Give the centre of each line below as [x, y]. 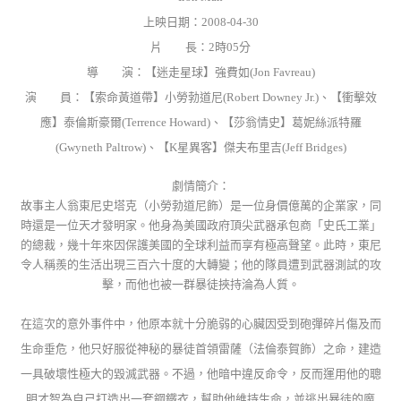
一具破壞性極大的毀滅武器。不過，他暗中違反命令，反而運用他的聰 [200, 374]
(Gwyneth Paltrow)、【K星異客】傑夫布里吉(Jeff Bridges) [200, 147]
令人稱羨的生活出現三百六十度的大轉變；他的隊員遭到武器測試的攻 [200, 264]
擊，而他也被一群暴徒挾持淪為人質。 [200, 284]
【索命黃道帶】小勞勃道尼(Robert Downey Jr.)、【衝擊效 [230, 97]
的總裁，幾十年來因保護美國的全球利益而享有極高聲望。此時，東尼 [200, 244]
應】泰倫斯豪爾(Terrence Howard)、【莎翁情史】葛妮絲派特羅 [200, 122]
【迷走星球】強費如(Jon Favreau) [230, 72]
